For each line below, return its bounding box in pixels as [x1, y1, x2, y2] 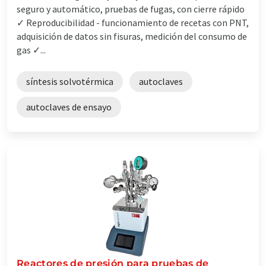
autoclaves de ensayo [26, 100, 112, 113]
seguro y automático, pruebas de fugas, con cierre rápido [17, 2, 245, 15]
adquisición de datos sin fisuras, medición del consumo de [17, 30, 247, 42]
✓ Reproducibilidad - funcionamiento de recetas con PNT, [17, 16, 249, 28]
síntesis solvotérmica [26, 75, 113, 87]
